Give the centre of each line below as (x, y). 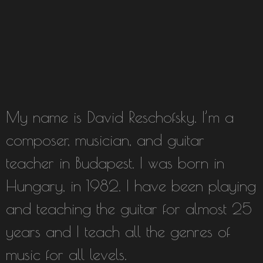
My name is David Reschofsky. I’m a (120, 117)
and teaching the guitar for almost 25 (129, 208)
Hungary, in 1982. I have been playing (131, 186)
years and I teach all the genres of (118, 231)
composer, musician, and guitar (105, 140)
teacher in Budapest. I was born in (115, 163)
